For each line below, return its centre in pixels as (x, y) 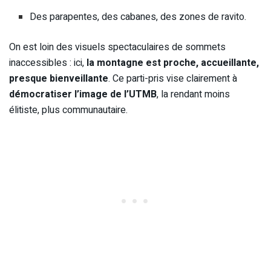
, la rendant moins (193, 94)
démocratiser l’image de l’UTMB (83, 94)
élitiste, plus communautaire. (68, 110)
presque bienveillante (59, 78)
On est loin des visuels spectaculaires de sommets (117, 47)
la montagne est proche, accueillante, (173, 63)
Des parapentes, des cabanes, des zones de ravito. (138, 17)
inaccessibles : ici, (48, 63)
